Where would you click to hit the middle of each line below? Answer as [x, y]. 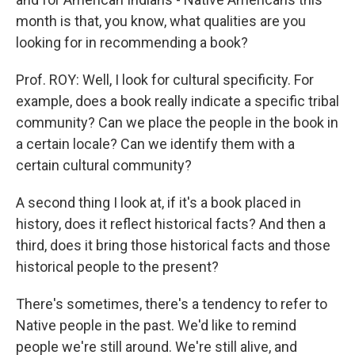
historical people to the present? [117, 267]
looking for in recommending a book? [132, 42]
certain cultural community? [104, 165]
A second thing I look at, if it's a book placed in [158, 202]
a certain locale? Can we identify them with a [155, 144]
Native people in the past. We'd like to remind [156, 325]
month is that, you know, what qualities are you [161, 21]
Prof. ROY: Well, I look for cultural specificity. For [165, 80]
